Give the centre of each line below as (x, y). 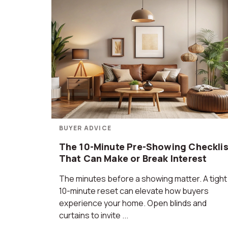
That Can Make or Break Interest (133, 158)
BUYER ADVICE (85, 128)
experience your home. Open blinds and (133, 203)
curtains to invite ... (93, 215)
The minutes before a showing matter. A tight (143, 179)
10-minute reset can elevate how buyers (134, 191)
